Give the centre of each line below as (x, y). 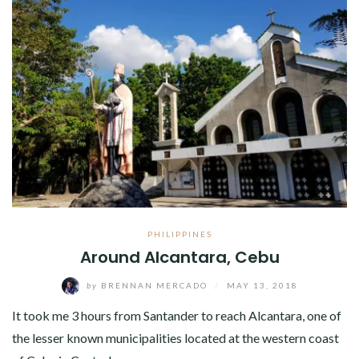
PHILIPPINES (179, 234)
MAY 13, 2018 (262, 285)
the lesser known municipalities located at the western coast (175, 338)
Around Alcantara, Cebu (179, 258)
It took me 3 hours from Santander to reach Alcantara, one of (177, 316)
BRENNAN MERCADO (154, 285)
